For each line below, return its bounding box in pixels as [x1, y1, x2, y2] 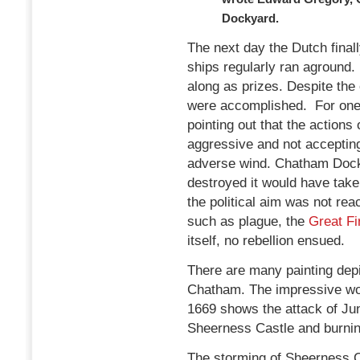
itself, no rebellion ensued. [187, 232, 345, 248]
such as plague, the [187, 213, 309, 229]
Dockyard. [222, 10, 279, 25]
